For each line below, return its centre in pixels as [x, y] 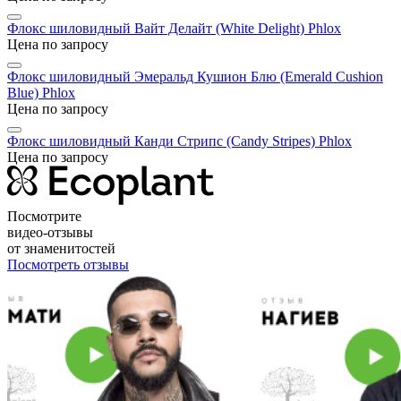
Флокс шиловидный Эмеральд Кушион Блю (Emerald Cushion [195, 76]
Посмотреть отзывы [68, 264]
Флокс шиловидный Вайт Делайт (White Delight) [158, 28]
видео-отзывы [50, 232]
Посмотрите [44, 216]
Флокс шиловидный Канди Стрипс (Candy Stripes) [163, 141]
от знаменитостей [61, 248]
